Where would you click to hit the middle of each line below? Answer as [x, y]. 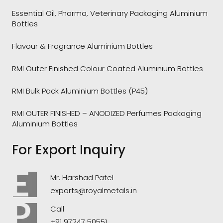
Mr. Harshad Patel [82, 178]
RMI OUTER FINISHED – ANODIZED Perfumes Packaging [107, 113]
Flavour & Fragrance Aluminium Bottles [82, 46]
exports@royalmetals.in [94, 191]
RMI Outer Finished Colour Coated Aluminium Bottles [108, 68]
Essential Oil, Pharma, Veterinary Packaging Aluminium [110, 13]
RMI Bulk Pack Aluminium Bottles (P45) [80, 91]
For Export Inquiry [69, 150]
